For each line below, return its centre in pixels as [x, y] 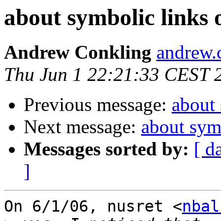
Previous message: [98, 105]
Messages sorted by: [106, 149]
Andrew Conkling [78, 52]
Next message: [82, 127]
